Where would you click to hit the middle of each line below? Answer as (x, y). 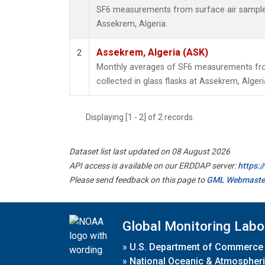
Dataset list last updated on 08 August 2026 (150, 152)
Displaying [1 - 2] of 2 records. (144, 117)
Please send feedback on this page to (138, 180)
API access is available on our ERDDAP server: (153, 166)
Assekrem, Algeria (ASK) (152, 53)
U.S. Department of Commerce (196, 247)
